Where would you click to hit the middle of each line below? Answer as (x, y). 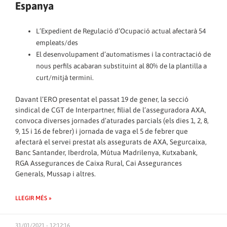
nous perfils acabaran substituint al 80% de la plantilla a (122, 66)
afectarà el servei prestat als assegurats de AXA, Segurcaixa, (111, 142)
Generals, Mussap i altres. (55, 174)
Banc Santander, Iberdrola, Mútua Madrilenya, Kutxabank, (106, 152)
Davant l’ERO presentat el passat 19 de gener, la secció (102, 99)
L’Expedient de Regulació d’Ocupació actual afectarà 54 (121, 31)
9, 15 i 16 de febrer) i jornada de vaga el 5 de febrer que (102, 131)
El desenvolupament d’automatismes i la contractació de (124, 54)
